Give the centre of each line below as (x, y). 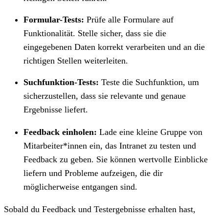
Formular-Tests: (54, 19)
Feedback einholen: (60, 132)
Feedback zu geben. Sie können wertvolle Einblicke (116, 159)
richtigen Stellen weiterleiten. (76, 60)
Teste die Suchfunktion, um (149, 82)
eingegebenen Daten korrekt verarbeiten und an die (114, 47)
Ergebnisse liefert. (56, 109)
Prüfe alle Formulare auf (129, 19)
